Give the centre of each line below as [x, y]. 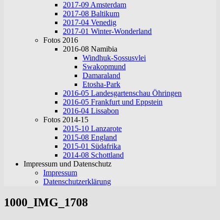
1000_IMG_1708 [46, 202]
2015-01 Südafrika [92, 146]
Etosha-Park [101, 84]
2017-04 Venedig [90, 22]
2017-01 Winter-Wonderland [107, 31]
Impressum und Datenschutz [68, 164]
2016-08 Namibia [90, 49]
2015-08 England [90, 137]
